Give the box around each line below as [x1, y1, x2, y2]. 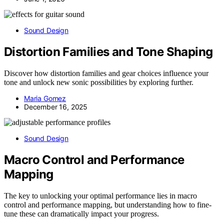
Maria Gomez [24, 94, 66, 102]
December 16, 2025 [24, 102, 88, 111]
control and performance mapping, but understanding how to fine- [4, 200, 211, 209]
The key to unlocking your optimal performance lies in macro [4, 191, 197, 200]
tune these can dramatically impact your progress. [4, 209, 159, 218]
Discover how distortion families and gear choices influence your [4, 69, 208, 77]
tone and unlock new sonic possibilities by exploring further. [4, 78, 193, 86]
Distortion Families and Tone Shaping [4, 44, 213, 59]
